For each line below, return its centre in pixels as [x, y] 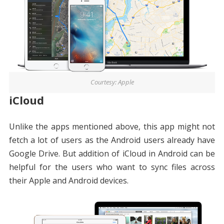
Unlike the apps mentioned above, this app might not [112, 126]
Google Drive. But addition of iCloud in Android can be [112, 153]
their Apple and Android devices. [68, 180]
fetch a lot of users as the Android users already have [112, 140]
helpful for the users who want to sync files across [112, 167]
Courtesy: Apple [112, 82]
